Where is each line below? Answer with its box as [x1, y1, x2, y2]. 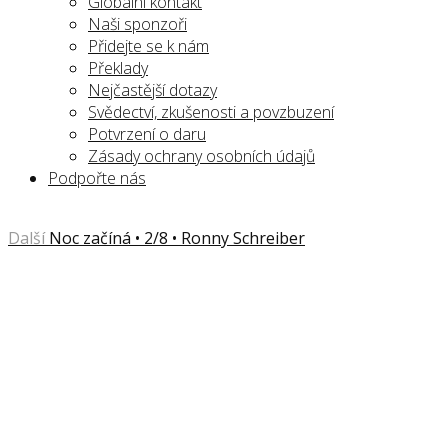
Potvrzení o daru [88, 123, 206, 145]
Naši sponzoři [88, 13, 187, 35]
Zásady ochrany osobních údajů [88, 145, 315, 167]
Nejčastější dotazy [88, 79, 217, 101]
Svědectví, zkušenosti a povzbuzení [88, 101, 334, 123]
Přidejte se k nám [88, 35, 209, 57]
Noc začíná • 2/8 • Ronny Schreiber [49, 227, 305, 249]
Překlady [88, 57, 148, 79]
